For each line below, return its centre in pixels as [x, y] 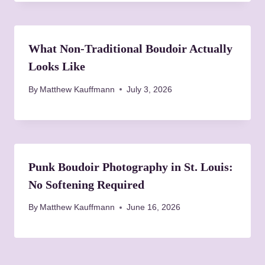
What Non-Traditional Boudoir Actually [130, 49]
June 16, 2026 [154, 208]
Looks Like [57, 67]
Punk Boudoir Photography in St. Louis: [131, 167]
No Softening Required [86, 184]
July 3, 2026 [150, 89]
